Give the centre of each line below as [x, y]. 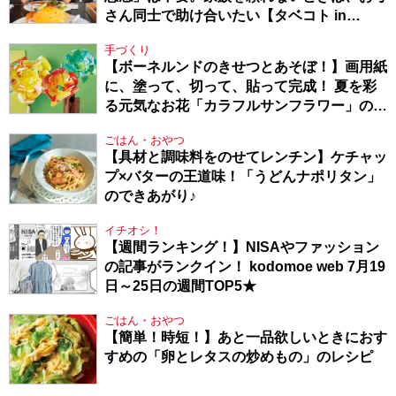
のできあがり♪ [150, 196]
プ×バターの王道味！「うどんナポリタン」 [243, 177]
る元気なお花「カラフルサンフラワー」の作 [246, 106]
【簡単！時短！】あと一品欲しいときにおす [246, 338]
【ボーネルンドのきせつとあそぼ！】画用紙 [246, 67]
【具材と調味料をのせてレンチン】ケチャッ [246, 157]
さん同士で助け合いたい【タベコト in [225, 16]
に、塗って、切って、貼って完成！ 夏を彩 [240, 87]
